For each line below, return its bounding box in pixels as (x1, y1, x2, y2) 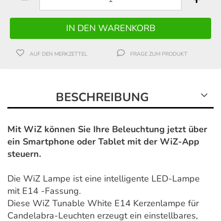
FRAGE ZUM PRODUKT (130, 50, 188, 58)
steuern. (7, 147, 41, 160)
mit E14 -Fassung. (7, 184, 81, 197)
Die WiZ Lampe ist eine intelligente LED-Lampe (7, 172, 200, 184)
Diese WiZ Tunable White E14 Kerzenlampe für (7, 197, 199, 209)
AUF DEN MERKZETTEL (30, 50, 88, 58)
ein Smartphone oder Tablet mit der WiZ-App (7, 135, 199, 147)
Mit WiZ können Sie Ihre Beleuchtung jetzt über (7, 123, 207, 135)
